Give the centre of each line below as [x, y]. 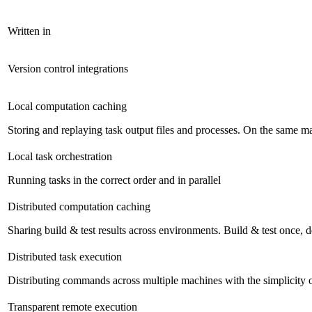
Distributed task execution [65, 257]
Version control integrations [68, 69]
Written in [29, 31]
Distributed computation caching [79, 207]
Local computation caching [67, 107]
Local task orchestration [60, 157]
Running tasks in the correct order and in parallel [114, 180]
